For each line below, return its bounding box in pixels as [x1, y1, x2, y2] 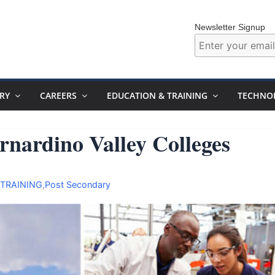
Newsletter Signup [194, 21, 265, 32]
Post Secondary [45, 179, 110, 190]
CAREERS [40, 90, 77, 101]
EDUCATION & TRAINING [107, 90, 207, 101]
